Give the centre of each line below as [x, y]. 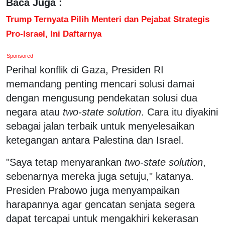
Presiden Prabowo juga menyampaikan [93, 190]
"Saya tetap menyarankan [65, 162]
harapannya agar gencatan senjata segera [100, 204]
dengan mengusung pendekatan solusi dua [102, 98]
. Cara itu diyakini [180, 112]
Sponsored [20, 55]
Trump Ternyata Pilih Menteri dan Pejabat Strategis [108, 19]
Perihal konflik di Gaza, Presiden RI [85, 70]
